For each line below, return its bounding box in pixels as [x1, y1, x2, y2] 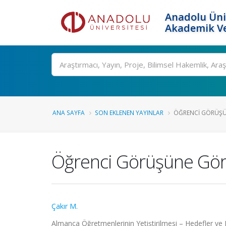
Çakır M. [51, 201, 78, 211]
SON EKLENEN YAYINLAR [95, 108, 163, 117]
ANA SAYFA [52, 108, 85, 117]
